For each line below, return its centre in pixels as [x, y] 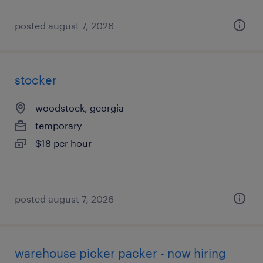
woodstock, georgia [80, 108]
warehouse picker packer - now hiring [120, 253]
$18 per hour [63, 143]
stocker [36, 80]
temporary [59, 125]
